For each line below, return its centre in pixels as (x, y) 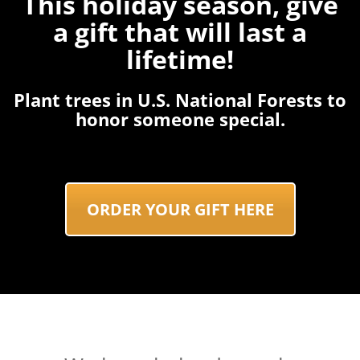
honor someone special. (180, 119)
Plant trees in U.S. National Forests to (180, 100)
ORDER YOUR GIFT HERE (180, 209)
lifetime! (180, 59)
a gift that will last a (180, 32)
